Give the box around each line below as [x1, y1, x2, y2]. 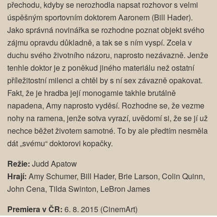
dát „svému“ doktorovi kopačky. [7, 137, 113, 149]
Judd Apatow [30, 157, 77, 169]
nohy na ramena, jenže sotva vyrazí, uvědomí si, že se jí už [7, 112, 208, 124]
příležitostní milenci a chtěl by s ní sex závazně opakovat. [7, 74, 202, 86]
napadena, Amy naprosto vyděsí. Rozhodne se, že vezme [7, 99, 204, 111]
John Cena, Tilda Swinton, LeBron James [7, 183, 150, 194]
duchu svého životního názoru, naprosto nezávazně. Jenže [7, 49, 208, 61]
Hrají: [7, 170, 27, 182]
